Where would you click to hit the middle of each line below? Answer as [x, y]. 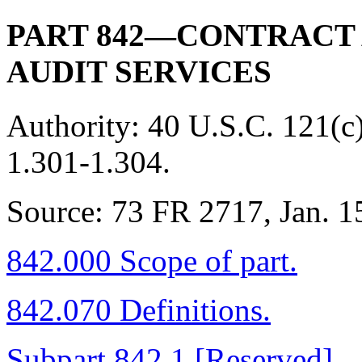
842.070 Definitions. [139, 309]
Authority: [77, 125]
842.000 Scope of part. [152, 260]
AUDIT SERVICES [139, 72]
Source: [59, 211]
